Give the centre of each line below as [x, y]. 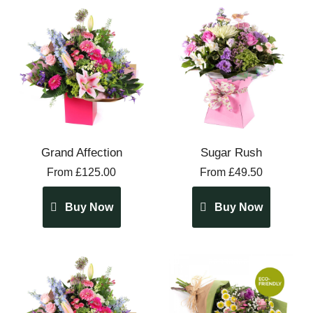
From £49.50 [232, 172]
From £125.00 [82, 172]
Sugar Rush [232, 152]
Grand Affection [81, 152]
